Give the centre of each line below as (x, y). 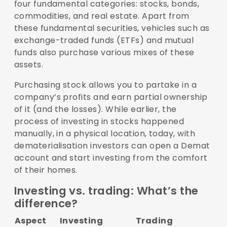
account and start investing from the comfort (111, 158)
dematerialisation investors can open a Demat (112, 146)
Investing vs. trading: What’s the (106, 191)
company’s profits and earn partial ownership (111, 97)
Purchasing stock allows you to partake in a (105, 85)
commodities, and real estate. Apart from (102, 16)
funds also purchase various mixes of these (104, 53)
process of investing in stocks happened (99, 122)
